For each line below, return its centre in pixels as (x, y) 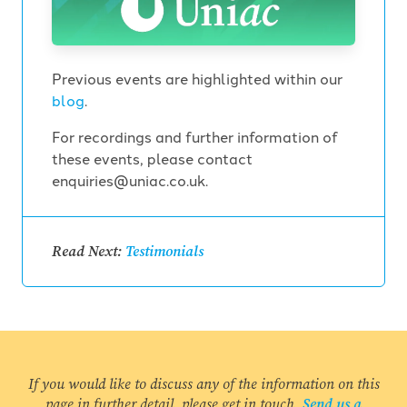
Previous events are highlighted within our (197, 79)
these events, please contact (152, 159)
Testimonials (164, 252)
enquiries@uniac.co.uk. (130, 180)
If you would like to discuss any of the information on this (203, 384)
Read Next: (89, 252)
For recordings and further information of (195, 137)
